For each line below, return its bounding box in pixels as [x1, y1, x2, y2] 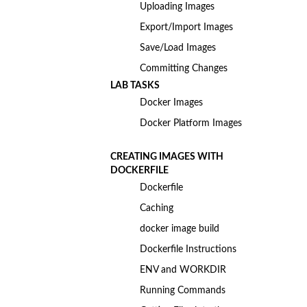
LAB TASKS [110, 80, 160, 91]
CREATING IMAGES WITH [110, 151, 223, 162]
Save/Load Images [139, 42, 216, 53]
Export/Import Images [139, 22, 233, 33]
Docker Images [139, 97, 203, 108]
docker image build [139, 223, 219, 234]
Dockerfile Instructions [139, 244, 236, 255]
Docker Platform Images [139, 118, 242, 129]
